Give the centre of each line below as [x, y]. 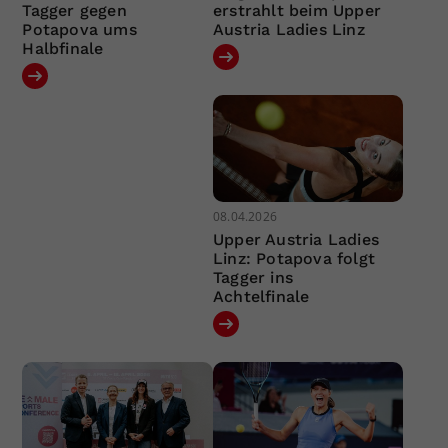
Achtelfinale [261, 297]
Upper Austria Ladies [295, 240]
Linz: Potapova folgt [293, 259]
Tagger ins [252, 278]
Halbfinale [63, 48]
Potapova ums [79, 29]
